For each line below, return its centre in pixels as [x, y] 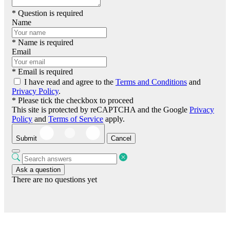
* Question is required [47, 13]
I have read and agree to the [70, 82]
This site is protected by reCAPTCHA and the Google [101, 110]
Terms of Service [76, 119]
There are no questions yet [54, 179]
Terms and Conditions [151, 82]
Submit [26, 138]
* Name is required [43, 42]
